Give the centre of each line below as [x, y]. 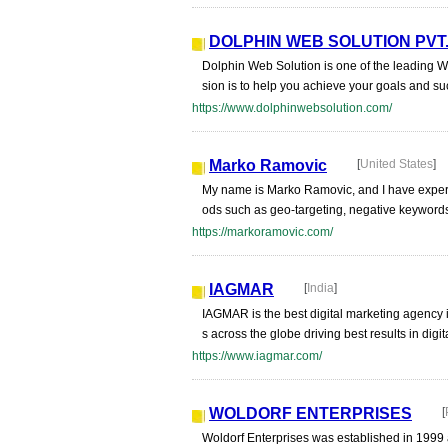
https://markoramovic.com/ [262, 232]
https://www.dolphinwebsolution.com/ [292, 108]
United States [396, 164]
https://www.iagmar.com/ [257, 356]
